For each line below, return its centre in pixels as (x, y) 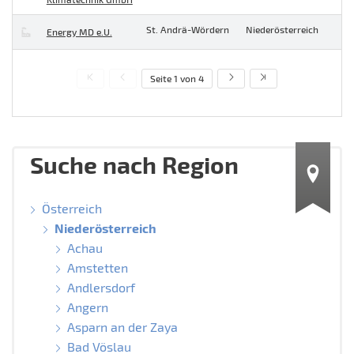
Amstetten (97, 267)
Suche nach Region (134, 164)
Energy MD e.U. (79, 32)
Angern (87, 307)
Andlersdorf (101, 287)
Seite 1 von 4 (177, 79)
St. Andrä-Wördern (188, 30)
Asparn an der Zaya (122, 326)
